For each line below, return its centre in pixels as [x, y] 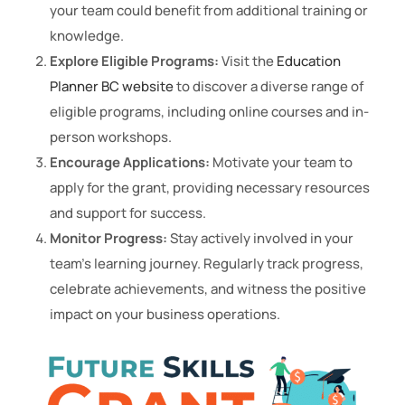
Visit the [248, 61]
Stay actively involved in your [260, 239]
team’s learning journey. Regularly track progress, [207, 264]
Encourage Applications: [130, 163]
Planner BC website [112, 87]
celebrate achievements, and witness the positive [208, 289]
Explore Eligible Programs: [134, 61]
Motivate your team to [281, 163]
